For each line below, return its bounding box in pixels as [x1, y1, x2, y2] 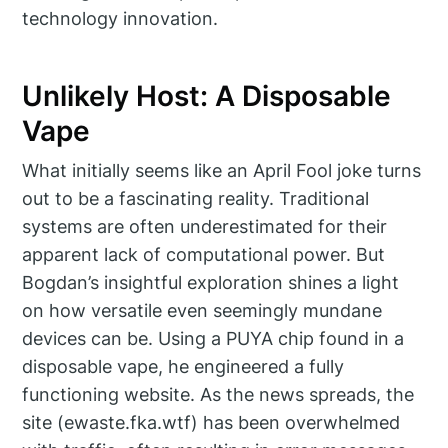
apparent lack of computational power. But [22, 244, 386, 266]
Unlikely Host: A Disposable [22, 78, 392, 113]
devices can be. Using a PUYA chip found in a [22, 328, 405, 350]
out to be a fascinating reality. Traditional [22, 188, 370, 210]
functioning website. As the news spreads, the [22, 384, 415, 406]
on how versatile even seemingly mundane [22, 300, 383, 322]
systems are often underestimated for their [22, 216, 388, 238]
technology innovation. [22, 8, 219, 30]
